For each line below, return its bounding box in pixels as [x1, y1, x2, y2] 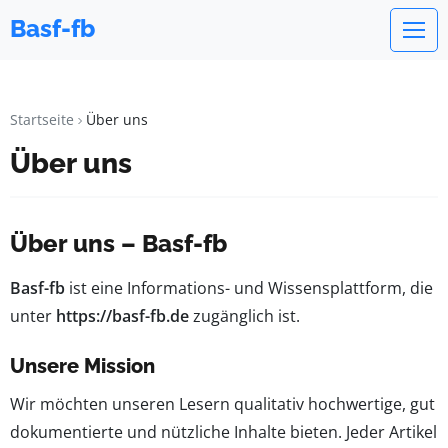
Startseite [10, 110, 74, 129]
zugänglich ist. [189, 305, 300, 327]
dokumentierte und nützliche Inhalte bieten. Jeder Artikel [10, 421, 437, 443]
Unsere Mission [10, 354, 155, 378]
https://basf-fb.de [56, 305, 189, 327]
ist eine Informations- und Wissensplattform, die [65, 277, 433, 299]
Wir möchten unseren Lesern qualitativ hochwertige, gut [10, 393, 435, 415]
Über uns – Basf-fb [10, 229, 227, 258]
